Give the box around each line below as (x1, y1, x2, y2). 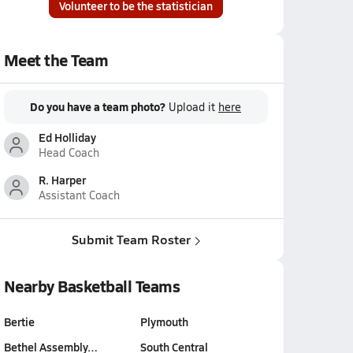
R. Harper (38, 172, 86, 188)
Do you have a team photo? (30, 98, 165, 114)
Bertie (3, 314, 35, 329)
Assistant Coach (38, 188, 120, 203)
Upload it (169, 99, 218, 114)
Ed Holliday (38, 129, 96, 145)
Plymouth (140, 314, 188, 329)
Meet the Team (3, 49, 109, 71)
